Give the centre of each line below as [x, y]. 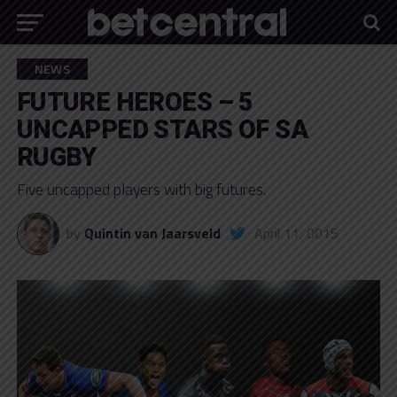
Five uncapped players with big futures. [141, 189]
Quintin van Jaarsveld [152, 233]
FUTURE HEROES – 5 [135, 102]
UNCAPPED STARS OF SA [162, 129]
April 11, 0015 [296, 233]
